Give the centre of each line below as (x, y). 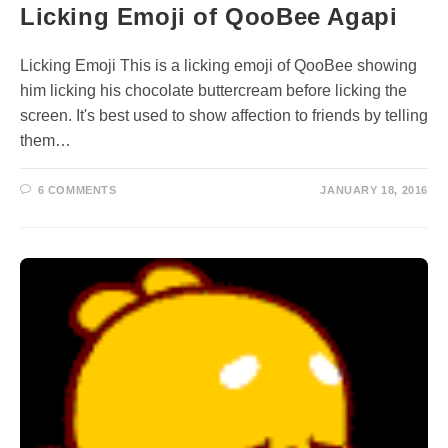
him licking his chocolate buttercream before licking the (213, 90)
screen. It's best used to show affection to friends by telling (224, 115)
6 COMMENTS (77, 190)
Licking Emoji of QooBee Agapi (209, 16)
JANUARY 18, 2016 (374, 190)
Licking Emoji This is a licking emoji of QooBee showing (218, 65)
